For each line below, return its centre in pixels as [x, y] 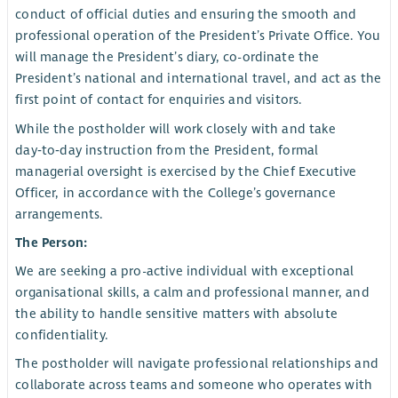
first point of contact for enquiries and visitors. [159, 100]
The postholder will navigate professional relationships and [197, 364]
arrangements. [59, 214]
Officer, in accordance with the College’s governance [175, 192]
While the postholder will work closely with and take [175, 128]
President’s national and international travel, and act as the [199, 79]
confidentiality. [61, 334]
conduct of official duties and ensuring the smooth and [186, 15]
